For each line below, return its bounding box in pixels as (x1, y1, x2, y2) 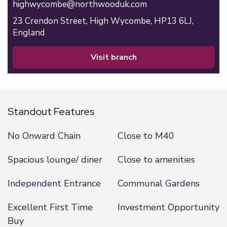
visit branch (96, 52, 137, 63)
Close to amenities (117, 154, 195, 166)
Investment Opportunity (117, 201, 219, 213)
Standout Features (8, 105, 95, 118)
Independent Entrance (8, 177, 101, 190)
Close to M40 (117, 130, 174, 142)
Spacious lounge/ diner (8, 154, 102, 166)
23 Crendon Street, (13, 15, 90, 27)
